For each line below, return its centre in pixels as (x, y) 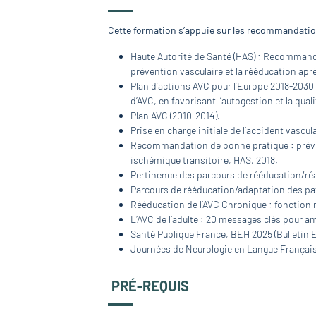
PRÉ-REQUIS (151, 286)
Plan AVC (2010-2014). (176, 116)
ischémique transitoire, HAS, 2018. (205, 160)
